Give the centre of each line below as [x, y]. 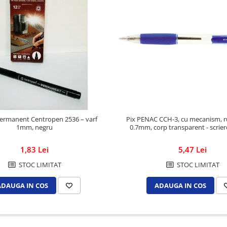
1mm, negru [34, 127]
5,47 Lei [193, 149]
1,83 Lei [34, 149]
